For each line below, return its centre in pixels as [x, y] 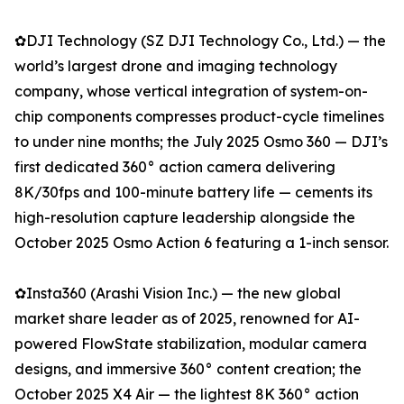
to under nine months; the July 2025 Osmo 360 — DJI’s [201, 142]
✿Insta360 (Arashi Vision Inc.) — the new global [178, 294]
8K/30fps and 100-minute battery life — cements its [193, 193]
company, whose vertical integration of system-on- [191, 92]
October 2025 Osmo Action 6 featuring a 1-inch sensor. [202, 243]
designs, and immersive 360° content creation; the [188, 369]
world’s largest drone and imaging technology [176, 66]
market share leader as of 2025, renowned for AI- [187, 319]
